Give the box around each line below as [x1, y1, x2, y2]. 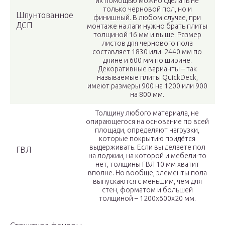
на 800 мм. [130, 90, 164, 99]
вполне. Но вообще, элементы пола [87, 169, 207, 177]
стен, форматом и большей [101, 186, 193, 194]
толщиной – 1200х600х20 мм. [98, 194, 196, 203]
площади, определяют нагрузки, [95, 126, 199, 135]
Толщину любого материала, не [95, 109, 199, 118]
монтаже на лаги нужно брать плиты [87, 22, 207, 31]
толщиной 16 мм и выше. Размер [93, 31, 201, 39]
